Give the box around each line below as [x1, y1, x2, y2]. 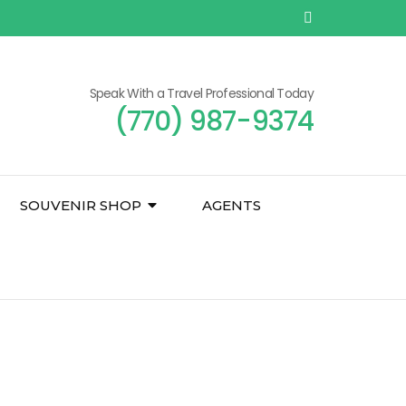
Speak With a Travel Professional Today [89, 84, 314, 102]
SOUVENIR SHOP [20, 197, 141, 214]
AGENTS [202, 197, 261, 214]
